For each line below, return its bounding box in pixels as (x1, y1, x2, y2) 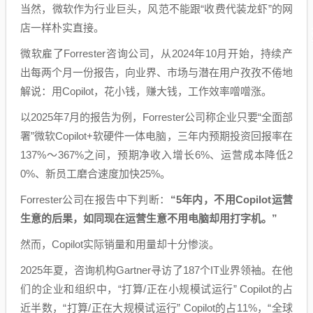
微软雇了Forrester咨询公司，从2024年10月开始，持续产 (20, 47, 293, 59)
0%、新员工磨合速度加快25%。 (20, 167, 170, 180)
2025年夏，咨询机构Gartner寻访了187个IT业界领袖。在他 (20, 263, 293, 276)
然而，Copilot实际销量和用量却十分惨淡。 (20, 238, 219, 250)
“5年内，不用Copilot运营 (170, 193, 293, 205)
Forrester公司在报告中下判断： (20, 193, 170, 205)
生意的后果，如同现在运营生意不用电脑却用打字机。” (20, 212, 277, 224)
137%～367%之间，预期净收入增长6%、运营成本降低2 (20, 148, 293, 161)
